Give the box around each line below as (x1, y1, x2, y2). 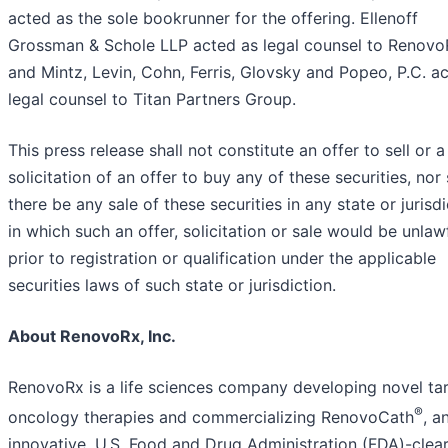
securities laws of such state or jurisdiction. (8, 274, 336, 295)
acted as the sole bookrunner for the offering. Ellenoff (8, 7, 418, 28)
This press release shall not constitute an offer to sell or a (8, 139, 445, 160)
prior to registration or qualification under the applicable (8, 247, 436, 268)
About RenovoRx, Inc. (8, 325, 176, 346)
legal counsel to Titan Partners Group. (8, 88, 296, 109)
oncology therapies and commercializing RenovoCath (8, 406, 414, 427)
